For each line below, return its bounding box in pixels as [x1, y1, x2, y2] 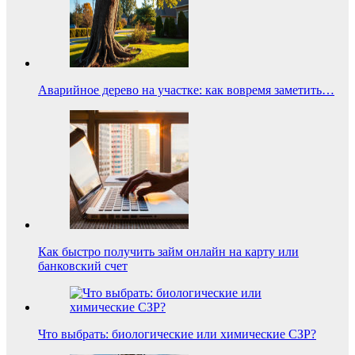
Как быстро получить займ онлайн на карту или [38, 245, 299, 259]
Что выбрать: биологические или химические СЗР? [38, 327, 316, 342]
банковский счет [38, 259, 128, 273]
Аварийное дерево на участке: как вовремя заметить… [38, 83, 334, 97]
